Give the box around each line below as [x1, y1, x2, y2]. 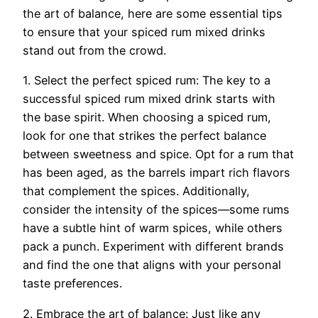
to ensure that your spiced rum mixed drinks [23, 25, 265, 40]
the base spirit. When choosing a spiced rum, [23, 110, 271, 125]
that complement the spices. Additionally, [23, 184, 250, 199]
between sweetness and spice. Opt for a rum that [23, 147, 294, 162]
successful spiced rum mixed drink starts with [23, 92, 275, 106]
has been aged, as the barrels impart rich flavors [23, 165, 290, 180]
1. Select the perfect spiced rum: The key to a [23, 73, 270, 88]
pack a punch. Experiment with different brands [23, 239, 284, 254]
